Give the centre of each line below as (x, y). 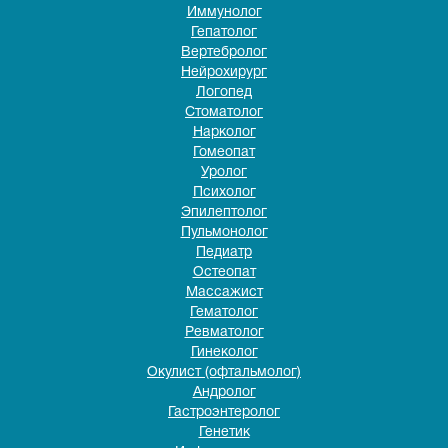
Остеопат (224, 272)
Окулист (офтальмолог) (224, 372)
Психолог (224, 192)
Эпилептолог (224, 212)
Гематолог (224, 312)
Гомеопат (224, 152)
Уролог (224, 172)
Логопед (224, 92)
